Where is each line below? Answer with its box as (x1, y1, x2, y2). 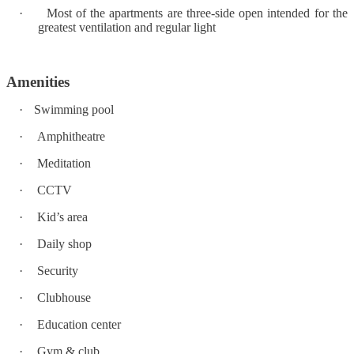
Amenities (6, 73, 70, 90)
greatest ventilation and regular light (38, 20, 216, 34)
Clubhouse (37, 290, 91, 304)
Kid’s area (37, 209, 88, 224)
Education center (37, 317, 121, 331)
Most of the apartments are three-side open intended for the (46, 6, 348, 20)
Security (37, 263, 78, 277)
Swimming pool (34, 102, 114, 116)
